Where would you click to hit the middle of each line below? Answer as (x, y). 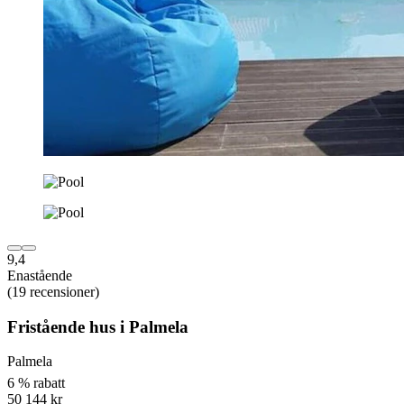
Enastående (40, 275)
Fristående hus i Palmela (98, 326)
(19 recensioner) (53, 291)
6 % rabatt (36, 382)
